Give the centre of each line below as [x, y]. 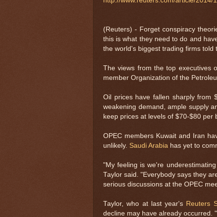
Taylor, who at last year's [145, 203]
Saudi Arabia [149, 145]
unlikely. [116, 145]
